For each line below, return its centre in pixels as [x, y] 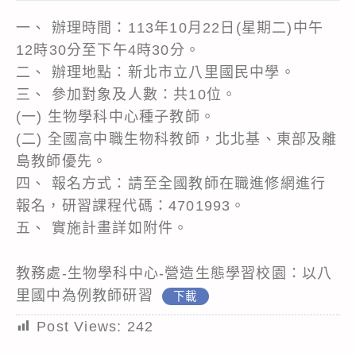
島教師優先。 [62, 161]
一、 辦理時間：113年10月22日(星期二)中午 [170, 27]
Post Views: [79, 326]
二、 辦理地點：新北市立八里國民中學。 [156, 72]
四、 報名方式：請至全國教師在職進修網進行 [171, 183]
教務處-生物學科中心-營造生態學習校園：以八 [174, 273]
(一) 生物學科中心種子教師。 [116, 116]
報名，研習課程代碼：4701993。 [131, 205]
